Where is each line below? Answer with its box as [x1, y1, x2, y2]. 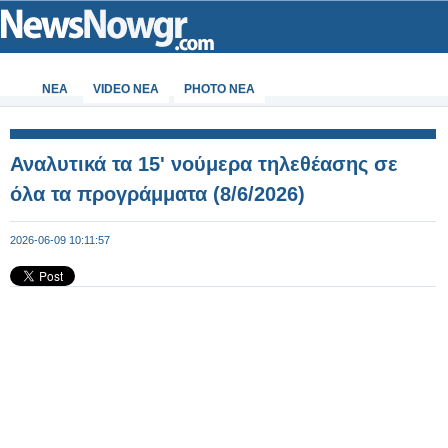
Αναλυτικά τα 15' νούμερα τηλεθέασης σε [10, 153, 398, 175]
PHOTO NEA [184, 82, 255, 96]
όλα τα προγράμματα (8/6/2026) [10, 183, 305, 205]
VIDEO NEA [93, 82, 159, 96]
